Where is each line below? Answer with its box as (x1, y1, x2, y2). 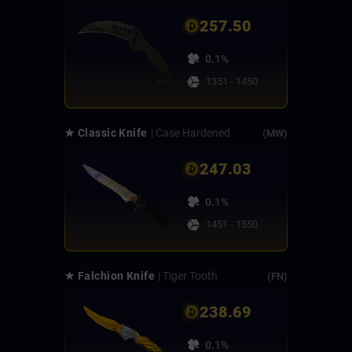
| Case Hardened (150, 126, 230, 140)
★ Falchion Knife (64, 269, 156, 283)
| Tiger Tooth (158, 269, 218, 283)
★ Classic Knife (64, 126, 148, 140)
